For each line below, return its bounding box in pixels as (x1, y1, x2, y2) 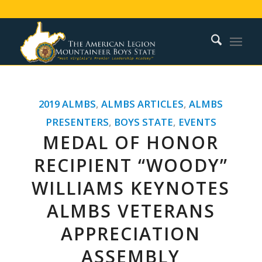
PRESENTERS (45, 115, 109, 129)
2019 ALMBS (39, 97, 96, 111)
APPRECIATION (61, 222, 201, 246)
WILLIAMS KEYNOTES (32, 176, 230, 200)
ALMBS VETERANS (46, 199, 215, 223)
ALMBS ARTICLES (101, 97, 184, 111)
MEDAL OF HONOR (43, 130, 219, 154)
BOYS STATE (113, 115, 173, 129)
